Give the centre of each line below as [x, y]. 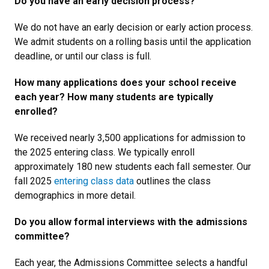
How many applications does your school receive [125, 82]
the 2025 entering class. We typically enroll [104, 152]
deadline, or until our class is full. [83, 56]
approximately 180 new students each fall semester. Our [133, 166]
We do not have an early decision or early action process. [134, 27]
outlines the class [172, 181]
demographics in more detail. [75, 195]
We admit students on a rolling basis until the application [133, 41]
